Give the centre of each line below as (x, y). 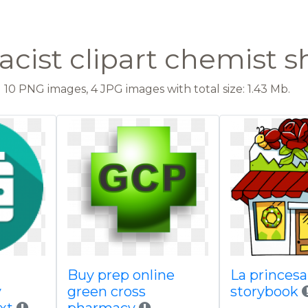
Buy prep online (121, 275)
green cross (106, 291)
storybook (266, 291)
